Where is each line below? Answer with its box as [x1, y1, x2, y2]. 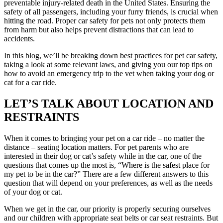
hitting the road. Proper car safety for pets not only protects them [4, 16, 205, 25]
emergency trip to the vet [57, 69, 134, 78]
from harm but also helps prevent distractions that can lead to [4, 25, 194, 34]
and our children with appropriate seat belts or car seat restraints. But [4, 213, 218, 222]
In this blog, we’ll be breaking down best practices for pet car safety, [4, 51, 218, 60]
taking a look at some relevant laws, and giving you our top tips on [4, 60, 213, 69]
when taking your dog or [134, 69, 214, 78]
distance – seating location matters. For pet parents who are [4, 142, 189, 151]
